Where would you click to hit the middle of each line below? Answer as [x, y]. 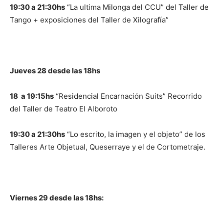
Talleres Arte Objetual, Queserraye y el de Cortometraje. [108, 147]
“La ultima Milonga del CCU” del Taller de [137, 7]
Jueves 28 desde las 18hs [55, 71]
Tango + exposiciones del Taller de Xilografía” [89, 20]
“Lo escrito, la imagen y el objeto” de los [135, 134]
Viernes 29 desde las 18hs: [57, 198]
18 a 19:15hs [32, 96]
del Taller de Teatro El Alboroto [64, 109]
